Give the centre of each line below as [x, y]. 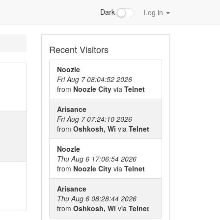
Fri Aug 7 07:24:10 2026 [94, 119]
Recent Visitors [79, 49]
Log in [154, 12]
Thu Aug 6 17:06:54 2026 [96, 159]
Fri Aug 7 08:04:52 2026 [94, 79]
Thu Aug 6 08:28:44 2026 [96, 198]
